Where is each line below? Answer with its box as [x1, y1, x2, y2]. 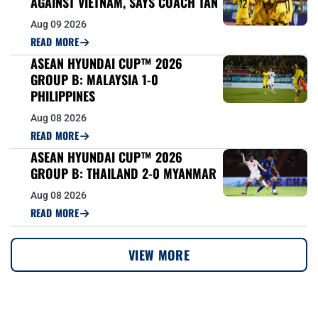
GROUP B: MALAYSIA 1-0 [30, 70, 158, 89]
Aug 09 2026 [30, 18, 87, 31]
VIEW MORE [128, 246, 190, 265]
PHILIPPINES [30, 87, 95, 106]
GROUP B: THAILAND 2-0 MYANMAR [30, 164, 216, 183]
